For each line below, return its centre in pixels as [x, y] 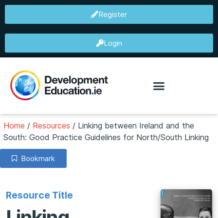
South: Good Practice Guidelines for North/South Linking [106, 137]
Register [113, 14]
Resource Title [39, 195]
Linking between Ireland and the [136, 126]
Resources [51, 126]
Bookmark [36, 159]
